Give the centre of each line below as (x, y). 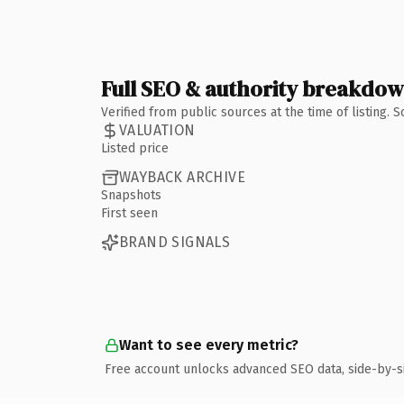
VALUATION (157, 130)
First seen (129, 213)
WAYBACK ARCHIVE (182, 177)
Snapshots (131, 195)
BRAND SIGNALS (175, 242)
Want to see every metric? (209, 344)
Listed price (135, 148)
